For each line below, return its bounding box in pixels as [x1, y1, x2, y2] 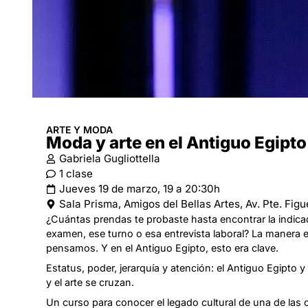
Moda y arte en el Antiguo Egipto [46, 133, 307, 153]
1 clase [59, 167, 93, 180]
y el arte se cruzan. [46, 276, 134, 288]
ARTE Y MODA [46, 124, 113, 135]
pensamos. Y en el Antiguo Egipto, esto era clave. [46, 242, 278, 254]
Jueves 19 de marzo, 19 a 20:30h [59, 182, 220, 195]
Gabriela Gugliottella [59, 152, 160, 165]
